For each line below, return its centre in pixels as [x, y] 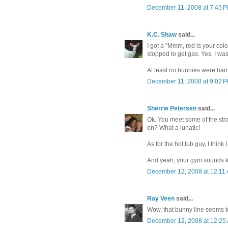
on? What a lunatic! [174, 128]
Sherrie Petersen [172, 109]
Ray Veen [161, 199]
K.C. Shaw [162, 35]
